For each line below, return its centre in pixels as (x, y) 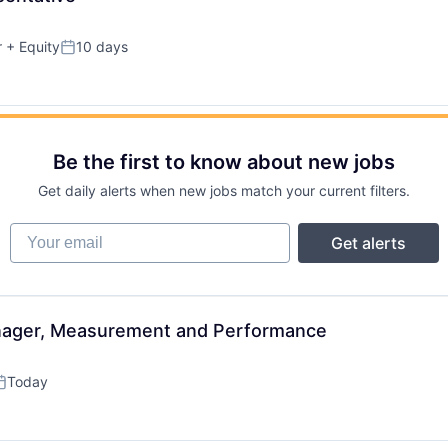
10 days (102, 46)
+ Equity (31, 46)
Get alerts (368, 243)
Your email (48, 232)
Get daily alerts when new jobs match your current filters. (224, 190)
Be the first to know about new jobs (224, 162)
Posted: (87, 55)
